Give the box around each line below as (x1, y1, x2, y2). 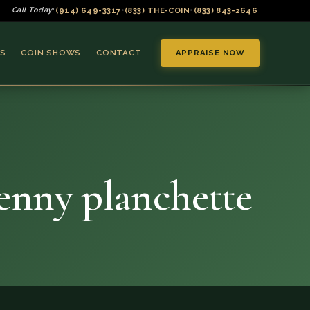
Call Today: (11, 6, 54, 15)
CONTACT (95, 48, 142, 58)
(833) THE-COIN (124, 5, 190, 15)
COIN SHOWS (21, 48, 82, 58)
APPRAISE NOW (175, 48, 245, 58)
